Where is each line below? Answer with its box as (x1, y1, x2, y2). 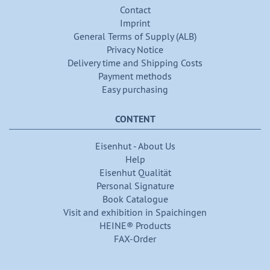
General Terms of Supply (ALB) (74, 30, 196, 42)
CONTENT (115, 112, 155, 125)
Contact (119, 3, 151, 16)
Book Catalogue (102, 192, 168, 205)
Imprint (120, 16, 150, 29)
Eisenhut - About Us (95, 139, 175, 152)
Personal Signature (96, 179, 174, 192)
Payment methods (98, 69, 172, 82)
